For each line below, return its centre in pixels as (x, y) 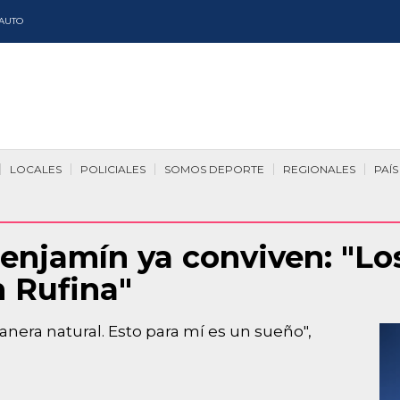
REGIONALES (319, 169)
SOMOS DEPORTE (214, 169)
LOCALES (36, 169)
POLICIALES (113, 169)
